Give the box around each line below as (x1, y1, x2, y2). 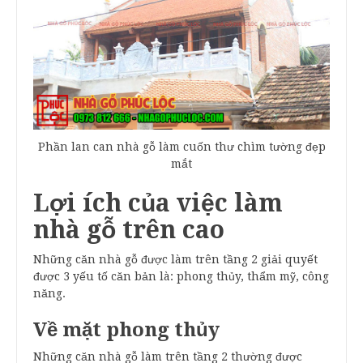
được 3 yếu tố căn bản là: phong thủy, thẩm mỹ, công (33, 270, 329, 284)
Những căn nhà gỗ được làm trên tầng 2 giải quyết (33, 253, 318, 267)
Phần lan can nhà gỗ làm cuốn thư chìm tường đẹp (37, 140, 326, 154)
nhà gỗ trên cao (33, 216, 231, 245)
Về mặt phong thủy (33, 318, 224, 342)
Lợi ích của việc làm (33, 189, 283, 218)
